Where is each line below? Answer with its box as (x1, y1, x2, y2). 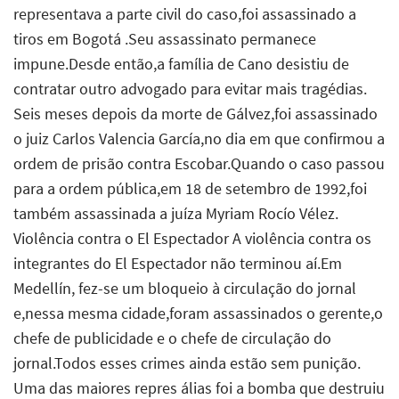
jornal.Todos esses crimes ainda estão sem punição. (13, 352, 361, 373)
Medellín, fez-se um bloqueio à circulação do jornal (13, 277, 356, 298)
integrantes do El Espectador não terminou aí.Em (13, 252, 342, 273)
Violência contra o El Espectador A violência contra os (13, 227, 371, 248)
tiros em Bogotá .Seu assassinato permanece (13, 28, 316, 49)
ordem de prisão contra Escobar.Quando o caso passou (13, 152, 385, 174)
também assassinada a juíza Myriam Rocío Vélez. (13, 202, 338, 224)
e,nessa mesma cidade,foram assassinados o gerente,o (13, 302, 383, 323)
